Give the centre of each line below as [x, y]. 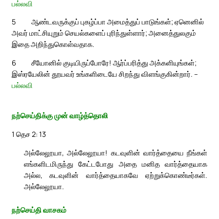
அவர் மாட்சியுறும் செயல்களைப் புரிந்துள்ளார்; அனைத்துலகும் [104, 33]
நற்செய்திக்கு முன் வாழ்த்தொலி [60, 116]
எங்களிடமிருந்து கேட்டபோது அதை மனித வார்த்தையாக [116, 164]
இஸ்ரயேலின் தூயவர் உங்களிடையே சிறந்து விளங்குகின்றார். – [105, 74]
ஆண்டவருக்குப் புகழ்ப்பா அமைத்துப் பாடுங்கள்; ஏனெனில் [118, 22]
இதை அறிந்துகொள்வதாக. [53, 44]
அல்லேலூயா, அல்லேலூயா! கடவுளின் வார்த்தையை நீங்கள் [116, 152]
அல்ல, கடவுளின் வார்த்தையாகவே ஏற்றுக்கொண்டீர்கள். [116, 175]
